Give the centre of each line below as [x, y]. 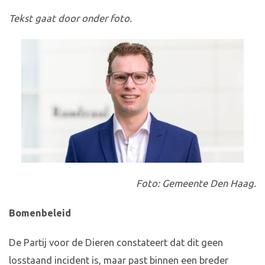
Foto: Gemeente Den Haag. [196, 184]
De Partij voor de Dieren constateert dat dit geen [116, 243]
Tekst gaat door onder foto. [70, 19]
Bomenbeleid [40, 213]
